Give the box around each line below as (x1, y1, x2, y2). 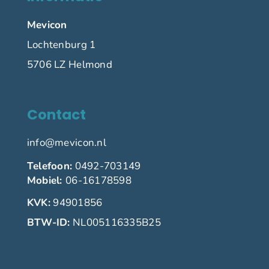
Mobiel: (26, 173, 66, 187)
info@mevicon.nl (26, 135, 106, 150)
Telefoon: (26, 159, 73, 173)
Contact (26, 104, 86, 124)
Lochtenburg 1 (26, 37, 96, 52)
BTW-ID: (26, 215, 70, 229)
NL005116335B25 (70, 215, 161, 229)
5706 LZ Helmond (26, 57, 112, 71)
